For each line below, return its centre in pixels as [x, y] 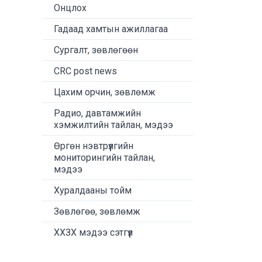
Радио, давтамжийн [97, 113]
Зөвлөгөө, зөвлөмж [97, 211]
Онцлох [70, 8]
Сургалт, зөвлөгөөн [96, 50]
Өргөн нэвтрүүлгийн [94, 146]
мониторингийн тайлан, [104, 158]
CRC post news [85, 71]
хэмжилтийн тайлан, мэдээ [113, 125]
